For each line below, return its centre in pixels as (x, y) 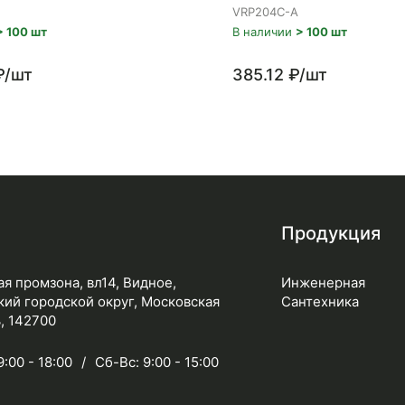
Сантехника (320, 301)
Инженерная (323, 283)
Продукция (330, 233)
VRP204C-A (265, 12)
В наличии (264, 32)
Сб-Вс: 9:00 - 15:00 (157, 362)
